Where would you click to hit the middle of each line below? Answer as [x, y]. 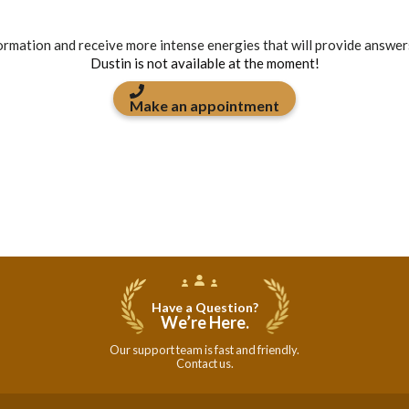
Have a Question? [204, 307]
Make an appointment [204, 105]
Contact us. [204, 363]
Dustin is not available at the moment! [204, 63]
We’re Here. [204, 322]
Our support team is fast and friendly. [204, 350]
